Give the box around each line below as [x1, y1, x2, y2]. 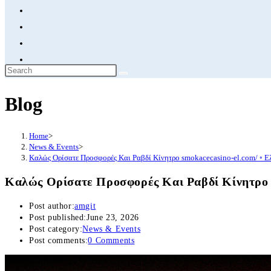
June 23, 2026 [87, 213, 139, 223]
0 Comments [88, 236, 135, 246]
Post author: [29, 201, 75, 211]
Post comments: [29, 236, 88, 246]
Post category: [29, 224, 83, 234]
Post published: [29, 213, 87, 223]
